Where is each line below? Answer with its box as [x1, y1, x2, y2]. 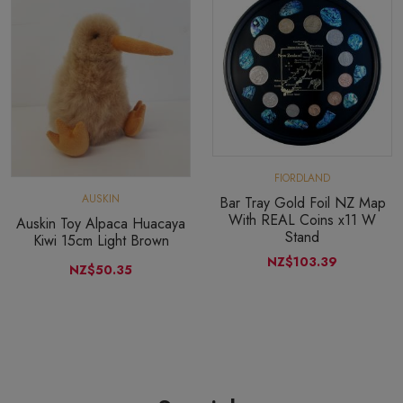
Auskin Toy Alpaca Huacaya [16, 212, 185, 234]
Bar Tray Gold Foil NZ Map [219, 192, 386, 213]
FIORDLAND [274, 169, 330, 186]
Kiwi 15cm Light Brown [32, 229, 169, 251]
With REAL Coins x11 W [228, 209, 376, 230]
